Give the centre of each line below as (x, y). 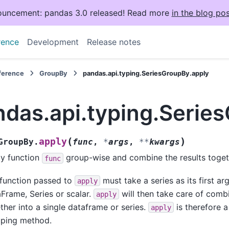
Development (53, 42)
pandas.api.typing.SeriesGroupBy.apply (146, 73)
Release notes (113, 42)
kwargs (165, 142)
